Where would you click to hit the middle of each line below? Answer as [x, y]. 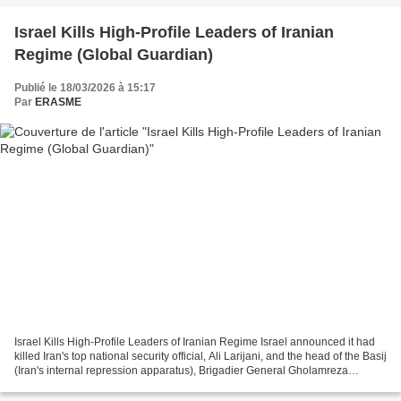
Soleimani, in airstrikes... [73, 384]
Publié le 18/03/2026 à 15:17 [85, 88]
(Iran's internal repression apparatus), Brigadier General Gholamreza [181, 370]
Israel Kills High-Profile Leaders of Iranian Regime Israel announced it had [195, 341]
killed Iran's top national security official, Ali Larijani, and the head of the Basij [200, 356]
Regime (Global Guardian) [114, 55]
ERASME [58, 102]
